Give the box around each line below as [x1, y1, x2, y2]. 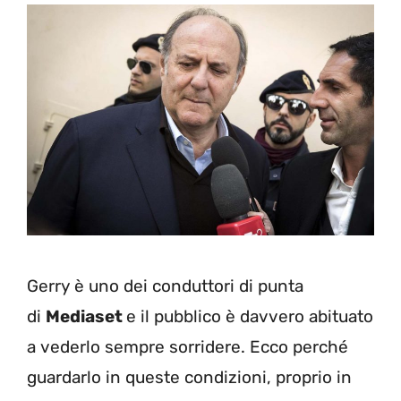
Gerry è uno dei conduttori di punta [27, 275, 303, 296]
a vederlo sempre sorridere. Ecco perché [27, 336, 348, 357]
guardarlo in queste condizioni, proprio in [27, 366, 352, 388]
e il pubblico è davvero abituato [126, 305, 373, 327]
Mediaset [46, 305, 126, 327]
